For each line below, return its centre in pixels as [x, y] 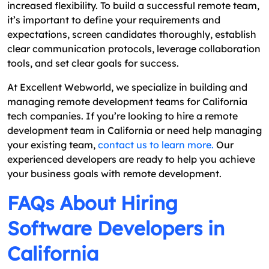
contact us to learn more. [156, 145]
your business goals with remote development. [114, 174]
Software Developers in [116, 228]
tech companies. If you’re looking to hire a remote [122, 116]
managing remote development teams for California [127, 102]
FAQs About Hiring [92, 203]
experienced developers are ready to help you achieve [131, 159]
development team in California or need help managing [134, 131]
